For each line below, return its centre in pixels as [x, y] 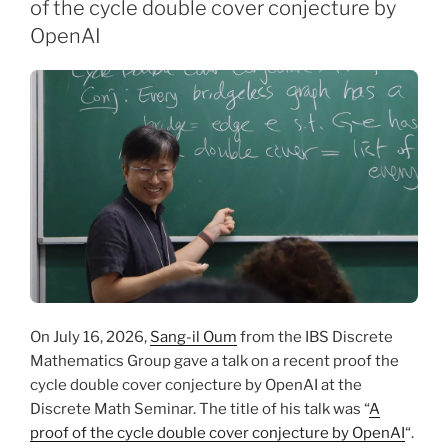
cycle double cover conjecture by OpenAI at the [196, 385]
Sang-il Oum [193, 337]
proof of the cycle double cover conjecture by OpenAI [217, 433]
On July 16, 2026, [90, 337]
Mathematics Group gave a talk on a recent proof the [214, 361]
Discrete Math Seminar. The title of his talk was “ [199, 409]
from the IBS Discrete [315, 337]
